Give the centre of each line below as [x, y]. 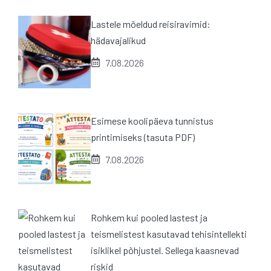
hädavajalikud [118, 40]
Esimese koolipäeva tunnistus [152, 120]
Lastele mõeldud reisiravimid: [151, 24]
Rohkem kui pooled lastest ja [149, 217]
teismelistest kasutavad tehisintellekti [169, 233]
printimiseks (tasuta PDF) [143, 137]
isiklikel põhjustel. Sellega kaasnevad [165, 250]
